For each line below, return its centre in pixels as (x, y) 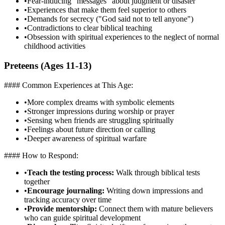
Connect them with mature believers (155, 208)
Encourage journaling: (66, 190)
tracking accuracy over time (68, 199)
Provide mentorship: (62, 208)
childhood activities (55, 46)
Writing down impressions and (154, 190)
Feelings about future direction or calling (91, 129)
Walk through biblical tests (157, 172)
